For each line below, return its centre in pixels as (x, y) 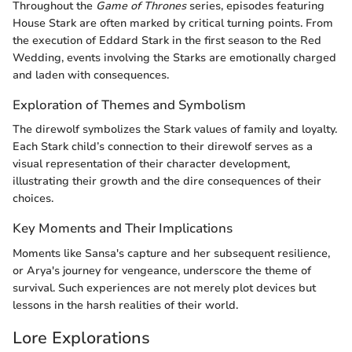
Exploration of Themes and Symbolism (129, 105)
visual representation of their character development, (151, 164)
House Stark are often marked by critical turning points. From (173, 24)
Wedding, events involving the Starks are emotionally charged (174, 58)
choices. (33, 199)
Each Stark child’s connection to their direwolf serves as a (163, 147)
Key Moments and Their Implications (123, 229)
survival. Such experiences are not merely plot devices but (164, 288)
